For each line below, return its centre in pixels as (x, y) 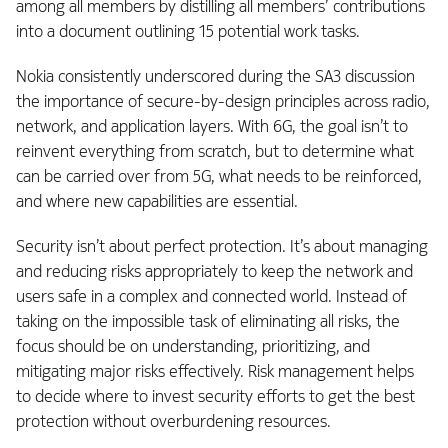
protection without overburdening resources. (173, 421)
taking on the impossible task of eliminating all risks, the (208, 321)
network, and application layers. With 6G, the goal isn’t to (212, 126)
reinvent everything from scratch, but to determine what (215, 151)
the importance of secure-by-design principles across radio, (223, 101)
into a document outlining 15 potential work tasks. (188, 31)
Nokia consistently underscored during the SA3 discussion (215, 76)
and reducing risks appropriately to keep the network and (214, 271)
